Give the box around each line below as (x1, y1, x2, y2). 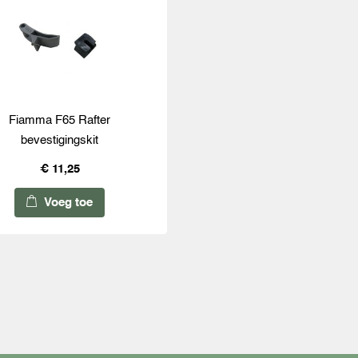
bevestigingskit (21, 134, 99, 147)
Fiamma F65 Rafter (9, 114, 111, 127)
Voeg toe (41, 197, 93, 209)
